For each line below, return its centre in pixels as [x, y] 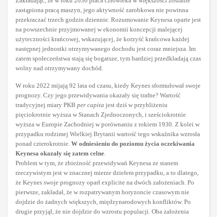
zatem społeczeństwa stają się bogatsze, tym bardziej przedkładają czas [108, 59]
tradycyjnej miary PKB [46, 105]
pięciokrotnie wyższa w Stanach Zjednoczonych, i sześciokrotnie [101, 115]
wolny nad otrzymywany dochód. [59, 68]
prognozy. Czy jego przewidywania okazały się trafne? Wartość [98, 95]
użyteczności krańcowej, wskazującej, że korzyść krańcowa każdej [102, 39]
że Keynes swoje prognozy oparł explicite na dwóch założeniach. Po [105, 183]
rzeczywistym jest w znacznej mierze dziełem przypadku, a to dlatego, [107, 173]
